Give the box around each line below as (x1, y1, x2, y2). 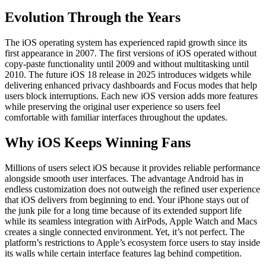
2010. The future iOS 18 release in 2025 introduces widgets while (5, 69, 251, 80)
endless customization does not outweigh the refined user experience (5, 183, 260, 194)
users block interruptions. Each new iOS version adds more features (5, 90, 258, 101)
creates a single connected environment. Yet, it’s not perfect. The (5, 226, 245, 237)
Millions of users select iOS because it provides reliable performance (5, 162, 260, 173)
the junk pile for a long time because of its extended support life (5, 205, 242, 216)
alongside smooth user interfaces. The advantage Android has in (5, 173, 243, 183)
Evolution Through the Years (5, 9, 180, 25)
